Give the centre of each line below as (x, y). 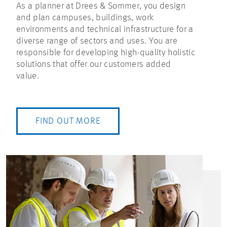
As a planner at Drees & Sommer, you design (101, 6)
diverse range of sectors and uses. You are (97, 41)
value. (28, 76)
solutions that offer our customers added (94, 65)
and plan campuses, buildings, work (85, 18)
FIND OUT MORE (68, 121)
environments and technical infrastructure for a (105, 30)
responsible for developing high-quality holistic (106, 53)
